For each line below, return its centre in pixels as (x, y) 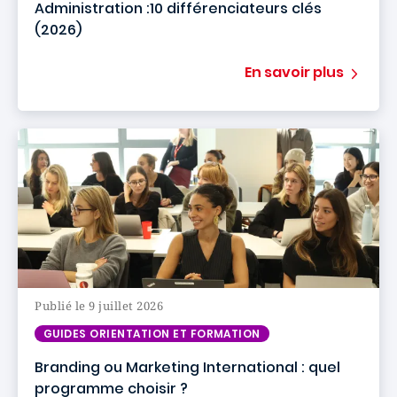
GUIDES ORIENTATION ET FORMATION (152, 334)
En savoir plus (294, 72)
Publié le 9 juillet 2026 (99, 306)
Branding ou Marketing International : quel (187, 367)
